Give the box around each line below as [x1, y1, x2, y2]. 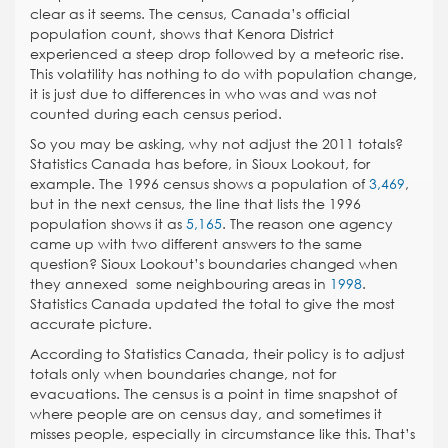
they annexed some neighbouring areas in [30, 273, 330, 294]
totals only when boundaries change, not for [30, 363, 336, 384]
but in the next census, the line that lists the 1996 [30, 193, 361, 214]
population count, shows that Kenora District [30, 23, 334, 44]
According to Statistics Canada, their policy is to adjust [30, 343, 405, 364]
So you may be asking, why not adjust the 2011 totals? [30, 133, 403, 154]
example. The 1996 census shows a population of [30, 173, 369, 194]
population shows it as [30, 213, 186, 234]
